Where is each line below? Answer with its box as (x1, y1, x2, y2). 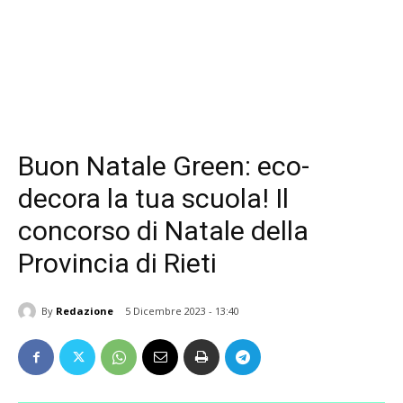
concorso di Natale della (18, 215, 309, 246)
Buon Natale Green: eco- (18, 150, 309, 182)
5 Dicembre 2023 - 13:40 (125, 304, 239, 318)
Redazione (56, 303, 113, 318)
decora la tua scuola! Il (18, 183, 289, 214)
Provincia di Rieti (18, 247, 217, 279)
